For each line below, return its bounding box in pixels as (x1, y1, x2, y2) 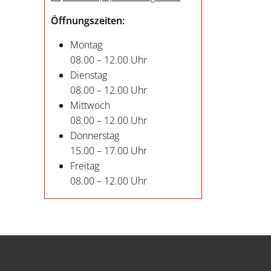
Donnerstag (70, 128, 119, 142)
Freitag (70, 158, 99, 172)
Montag (70, 38, 102, 51)
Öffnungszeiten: (51, 13, 125, 27)
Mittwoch (70, 98, 110, 112)
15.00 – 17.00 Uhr (70, 143, 147, 157)
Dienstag (70, 68, 107, 82)
